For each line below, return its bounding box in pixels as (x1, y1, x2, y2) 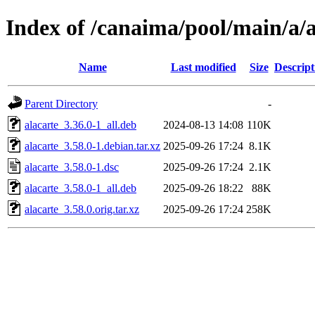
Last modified (170, 60, 236, 73)
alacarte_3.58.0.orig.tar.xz (25, 202, 139, 215)
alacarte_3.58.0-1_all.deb (25, 181, 136, 194)
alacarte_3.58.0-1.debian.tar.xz (25, 139, 160, 152)
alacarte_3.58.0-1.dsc (25, 160, 119, 173)
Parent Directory (25, 97, 98, 110)
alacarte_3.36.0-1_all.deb (25, 118, 136, 131)
